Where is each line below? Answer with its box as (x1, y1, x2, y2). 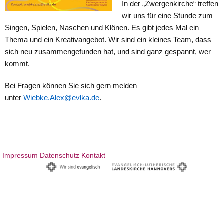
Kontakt (81, 151, 105, 159)
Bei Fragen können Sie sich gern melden (5, 81, 137, 90)
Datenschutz (40, 151, 79, 159)
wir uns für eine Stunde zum (122, 11, 213, 20)
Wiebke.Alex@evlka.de (23, 93, 99, 102)
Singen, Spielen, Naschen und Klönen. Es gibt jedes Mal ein (5, 23, 199, 32)
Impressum (2, 151, 38, 159)
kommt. (5, 59, 30, 68)
